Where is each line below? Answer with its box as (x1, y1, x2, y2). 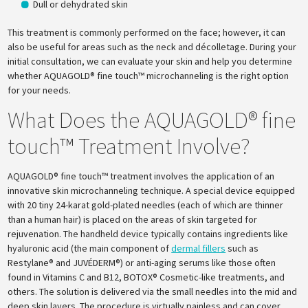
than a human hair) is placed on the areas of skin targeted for (8, 213, 258, 225)
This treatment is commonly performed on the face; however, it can (8, 26, 286, 38)
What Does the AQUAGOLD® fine (8, 106, 296, 134)
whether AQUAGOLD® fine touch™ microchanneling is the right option (8, 69, 289, 82)
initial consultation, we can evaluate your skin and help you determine (8, 55, 293, 67)
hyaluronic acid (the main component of (8, 242, 172, 254)
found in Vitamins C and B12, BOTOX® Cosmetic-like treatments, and (8, 271, 285, 283)
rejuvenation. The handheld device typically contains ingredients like (8, 228, 289, 240)
